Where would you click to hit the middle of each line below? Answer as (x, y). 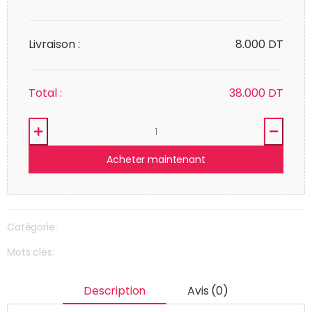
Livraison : (54, 45)
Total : (45, 93)
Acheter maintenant (156, 159)
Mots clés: (31, 252)
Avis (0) (208, 290)
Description (115, 290)
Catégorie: (32, 227)
